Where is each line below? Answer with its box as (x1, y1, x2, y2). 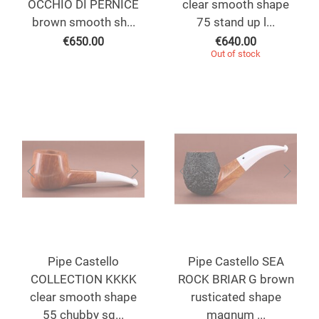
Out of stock (211, 48, 261, 60)
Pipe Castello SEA (187, 254, 284, 269)
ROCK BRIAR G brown (177, 272, 294, 287)
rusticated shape (190, 290, 281, 305)
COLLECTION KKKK (30, 272, 137, 287)
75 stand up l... (197, 15, 275, 30)
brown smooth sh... (31, 15, 135, 30)
